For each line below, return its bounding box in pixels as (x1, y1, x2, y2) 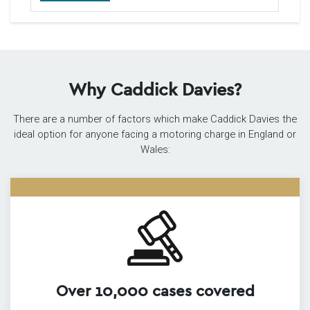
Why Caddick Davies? (69, 77, 241, 100)
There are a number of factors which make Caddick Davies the (13, 112, 297, 125)
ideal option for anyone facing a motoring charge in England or (14, 127, 296, 140)
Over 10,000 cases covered (55, 280, 255, 300)
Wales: (140, 143, 170, 156)
